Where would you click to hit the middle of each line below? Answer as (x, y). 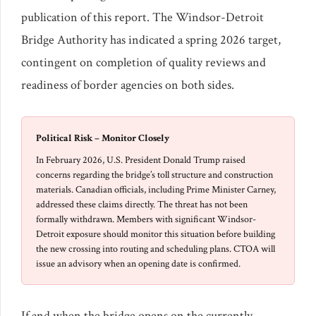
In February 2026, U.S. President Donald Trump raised (141, 160)
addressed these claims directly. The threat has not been (142, 205)
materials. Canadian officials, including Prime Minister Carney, (156, 190)
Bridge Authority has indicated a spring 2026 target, (151, 40)
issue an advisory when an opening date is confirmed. (138, 264)
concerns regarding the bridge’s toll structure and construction (154, 175)
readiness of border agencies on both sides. (128, 85)
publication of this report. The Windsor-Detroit (142, 18)
